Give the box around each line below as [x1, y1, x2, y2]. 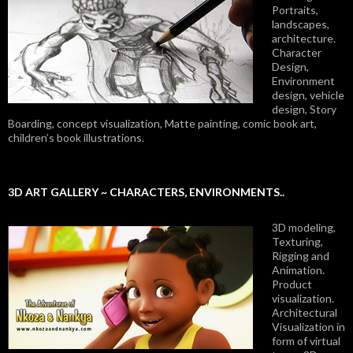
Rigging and [272, 249, 329, 263]
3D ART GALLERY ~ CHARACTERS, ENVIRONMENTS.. [8, 185, 284, 199]
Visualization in [272, 320, 345, 334]
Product [272, 277, 312, 292]
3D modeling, [272, 221, 336, 235]
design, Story [272, 102, 336, 117]
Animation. [272, 263, 325, 277]
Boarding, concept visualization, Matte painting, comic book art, [8, 117, 317, 131]
